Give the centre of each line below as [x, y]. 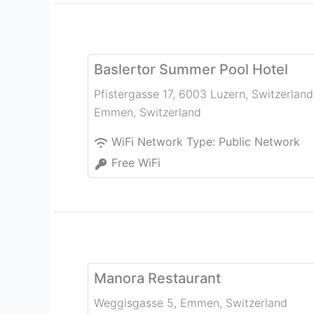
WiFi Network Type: [165, 142]
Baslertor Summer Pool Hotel [191, 70]
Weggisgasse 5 [134, 303]
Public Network [259, 142]
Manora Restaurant [157, 279]
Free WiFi [136, 163]
